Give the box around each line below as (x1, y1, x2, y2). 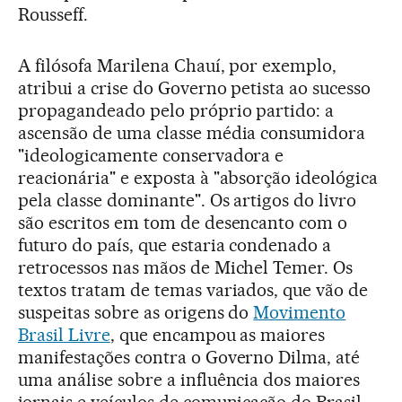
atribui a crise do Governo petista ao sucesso (18, 76, 371, 99)
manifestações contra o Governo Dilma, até (18, 345, 361, 368)
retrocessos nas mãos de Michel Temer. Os (18, 256, 354, 278)
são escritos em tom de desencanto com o (18, 211, 348, 233)
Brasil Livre (18, 323, 110, 345)
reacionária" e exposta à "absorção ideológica (18, 166, 379, 188)
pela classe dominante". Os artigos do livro (18, 188, 357, 211)
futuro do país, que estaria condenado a (18, 233, 332, 256)
